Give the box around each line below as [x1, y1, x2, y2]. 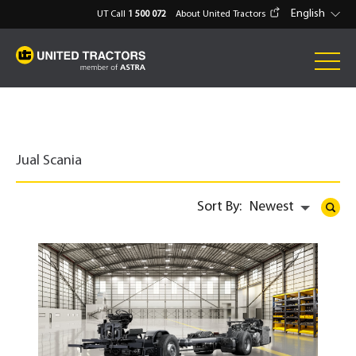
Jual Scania [16, 153, 82, 168]
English [291, 8, 325, 20]
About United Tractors [176, 10, 266, 19]
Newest [250, 199, 294, 215]
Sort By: [197, 199, 242, 215]
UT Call [97, 10, 129, 19]
